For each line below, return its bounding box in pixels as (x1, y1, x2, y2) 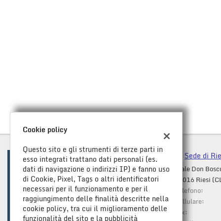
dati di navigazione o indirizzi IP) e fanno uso (23, 163, 170, 175)
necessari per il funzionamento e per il (23, 183, 148, 194)
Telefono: (175, 185, 203, 196)
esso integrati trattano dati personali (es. (23, 153, 157, 165)
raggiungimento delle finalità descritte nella (23, 193, 169, 204)
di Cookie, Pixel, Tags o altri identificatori (23, 173, 159, 184)
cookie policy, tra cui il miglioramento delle (23, 203, 167, 214)
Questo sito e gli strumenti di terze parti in (23, 144, 163, 155)
